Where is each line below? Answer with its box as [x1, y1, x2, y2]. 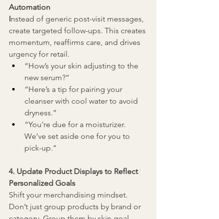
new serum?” [24, 73, 69, 83]
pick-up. [24, 143, 53, 153]
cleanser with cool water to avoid [24, 96, 140, 106]
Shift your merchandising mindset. [9, 190, 130, 200]
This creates [105, 26, 148, 36]
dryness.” [24, 108, 57, 118]
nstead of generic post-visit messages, [11, 14, 146, 24]
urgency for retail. [9, 49, 69, 59]
